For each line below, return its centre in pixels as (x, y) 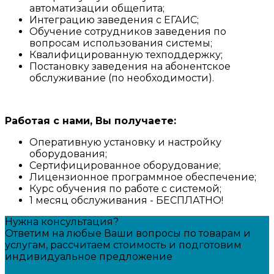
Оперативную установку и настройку (125, 143)
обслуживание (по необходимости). (122, 78)
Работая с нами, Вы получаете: (91, 121)
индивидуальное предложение (89, 257)
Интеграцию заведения (93, 20)
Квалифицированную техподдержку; (126, 55)
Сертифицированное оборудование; (125, 166)
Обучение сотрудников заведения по (128, 32)
